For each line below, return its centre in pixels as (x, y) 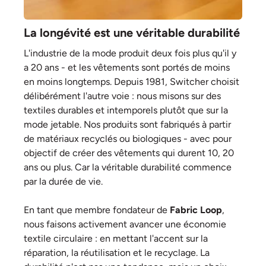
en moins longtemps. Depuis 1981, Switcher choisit (132, 82)
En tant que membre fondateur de (97, 210)
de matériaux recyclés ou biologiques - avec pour (128, 139)
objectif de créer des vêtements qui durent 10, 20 (129, 153)
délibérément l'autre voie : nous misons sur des (122, 96)
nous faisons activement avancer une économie (125, 224)
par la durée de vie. (63, 181)
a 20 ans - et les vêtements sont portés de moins (127, 67)
